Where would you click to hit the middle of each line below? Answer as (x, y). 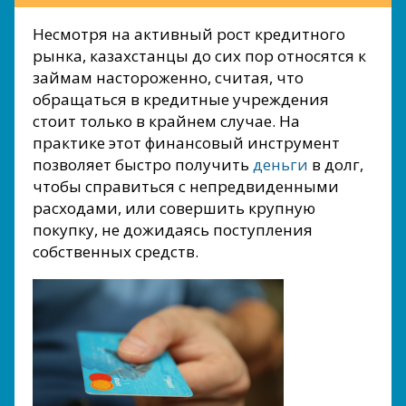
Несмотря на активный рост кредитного (189, 34)
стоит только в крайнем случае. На (166, 121)
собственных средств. (116, 251)
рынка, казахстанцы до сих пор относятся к (199, 56)
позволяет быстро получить (143, 164)
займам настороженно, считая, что (168, 77)
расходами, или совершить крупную (174, 208)
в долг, (336, 164)
